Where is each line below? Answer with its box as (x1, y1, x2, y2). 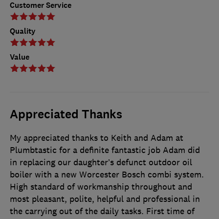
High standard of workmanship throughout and (10, 181, 192, 193)
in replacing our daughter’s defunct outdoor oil (10, 157, 192, 168)
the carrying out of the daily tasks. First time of (10, 206, 195, 217)
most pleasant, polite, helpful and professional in (10, 194, 200, 205)
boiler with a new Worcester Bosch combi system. (10, 169, 204, 180)
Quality (10, 26, 36, 37)
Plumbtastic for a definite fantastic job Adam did (10, 145, 200, 156)
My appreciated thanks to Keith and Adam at (10, 132, 183, 144)
